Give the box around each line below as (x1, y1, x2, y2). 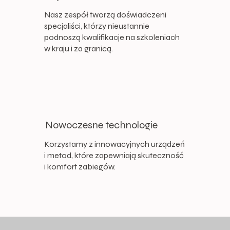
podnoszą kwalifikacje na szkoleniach (44, 32, 180, 42)
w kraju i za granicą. (44, 43, 113, 53)
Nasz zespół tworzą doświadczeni (44, 9, 166, 20)
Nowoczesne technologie (45, 118, 158, 131)
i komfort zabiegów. (44, 161, 116, 171)
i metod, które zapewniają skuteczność (44, 150, 184, 160)
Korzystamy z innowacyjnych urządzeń (44, 139, 185, 149)
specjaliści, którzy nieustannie (44, 21, 149, 31)
